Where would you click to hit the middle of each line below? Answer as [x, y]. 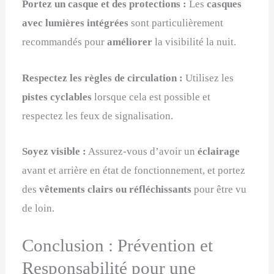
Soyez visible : [54, 151]
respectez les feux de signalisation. [98, 116]
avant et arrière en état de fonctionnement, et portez [134, 170]
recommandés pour [65, 42]
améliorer [130, 42]
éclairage [219, 151]
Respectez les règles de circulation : [103, 78]
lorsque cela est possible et [151, 97]
